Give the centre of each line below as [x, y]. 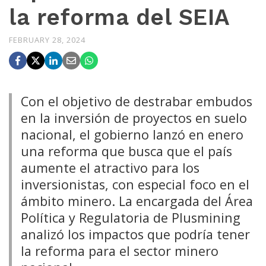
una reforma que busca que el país [126, 151]
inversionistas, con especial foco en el [135, 184]
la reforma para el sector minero [120, 251]
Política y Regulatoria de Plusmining [131, 218]
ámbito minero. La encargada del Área [137, 201]
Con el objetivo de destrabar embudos [137, 101]
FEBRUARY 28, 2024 [47, 40]
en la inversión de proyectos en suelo [134, 118]
